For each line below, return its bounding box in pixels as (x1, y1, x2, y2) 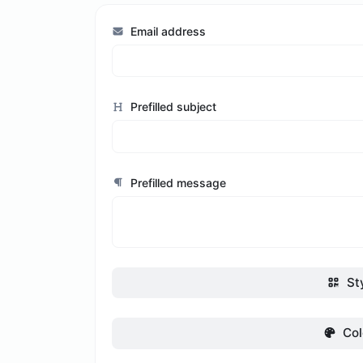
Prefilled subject (127, 100, 217, 114)
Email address (127, 23, 207, 38)
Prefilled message (127, 175, 227, 190)
